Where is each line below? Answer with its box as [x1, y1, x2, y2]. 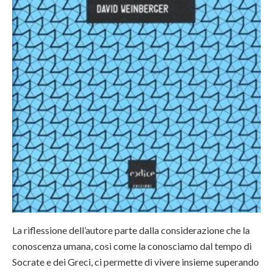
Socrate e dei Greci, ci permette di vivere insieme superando [12, 256, 259, 268]
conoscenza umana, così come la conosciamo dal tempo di [12, 240, 252, 252]
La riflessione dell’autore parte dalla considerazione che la [12, 224, 250, 236]
